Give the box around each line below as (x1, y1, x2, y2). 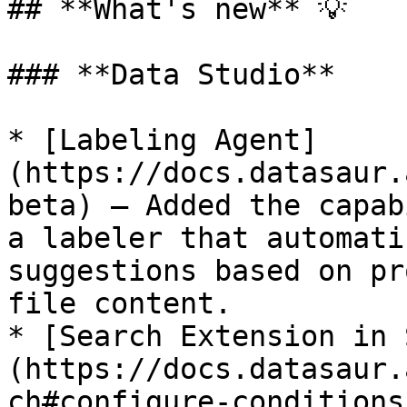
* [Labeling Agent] (7, 124, 318, 156)
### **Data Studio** (7, 58, 335, 91)
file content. (7, 287, 232, 320)
